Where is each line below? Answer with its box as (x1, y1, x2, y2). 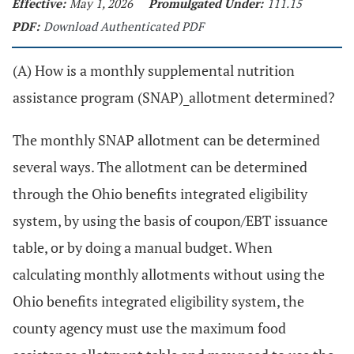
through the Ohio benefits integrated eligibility (13, 184, 307, 203)
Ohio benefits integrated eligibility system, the (13, 292, 304, 311)
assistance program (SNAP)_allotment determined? (13, 88, 335, 107)
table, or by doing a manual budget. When (13, 238, 273, 257)
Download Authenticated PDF (43, 18, 204, 34)
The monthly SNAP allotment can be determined (13, 130, 320, 149)
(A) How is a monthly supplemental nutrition (13, 61, 295, 80)
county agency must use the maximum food (13, 318, 286, 337)
